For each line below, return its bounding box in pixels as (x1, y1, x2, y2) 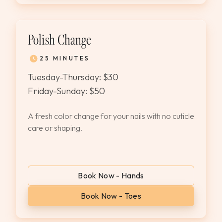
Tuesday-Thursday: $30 (28, 71, 118, 83)
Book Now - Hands (78, 170, 144, 180)
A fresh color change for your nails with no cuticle (28, 111, 194, 121)
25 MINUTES (40, 55, 90, 62)
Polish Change (28, 30, 91, 49)
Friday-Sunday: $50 (28, 85, 105, 97)
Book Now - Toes (81, 191, 141, 201)
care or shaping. (28, 123, 82, 133)
